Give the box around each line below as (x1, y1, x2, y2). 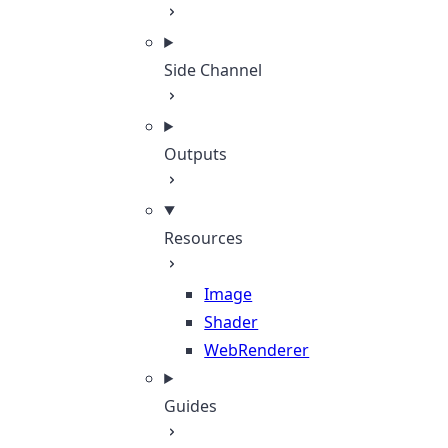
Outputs (164, 143, 228, 165)
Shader (204, 311, 259, 333)
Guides (164, 395, 218, 417)
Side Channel (164, 59, 263, 81)
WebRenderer (204, 339, 310, 361)
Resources (164, 227, 244, 249)
